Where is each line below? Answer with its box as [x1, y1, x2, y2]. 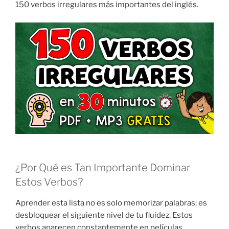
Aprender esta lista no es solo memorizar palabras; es [15, 198, 207, 208]
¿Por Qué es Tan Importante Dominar [15, 162, 190, 174]
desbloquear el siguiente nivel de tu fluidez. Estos [15, 211, 193, 220]
